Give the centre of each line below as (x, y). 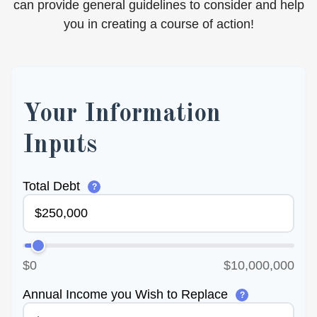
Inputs (60, 146)
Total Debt (53, 186)
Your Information (122, 115)
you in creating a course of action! (158, 24)
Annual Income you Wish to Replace (127, 294)
